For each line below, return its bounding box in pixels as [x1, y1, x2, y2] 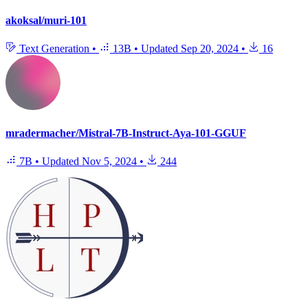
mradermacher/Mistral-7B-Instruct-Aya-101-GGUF [5, 127, 246, 140]
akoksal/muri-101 [5, 14, 87, 26]
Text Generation [16, 42, 92, 54]
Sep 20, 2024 [181, 42, 239, 54]
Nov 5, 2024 [82, 155, 137, 168]
